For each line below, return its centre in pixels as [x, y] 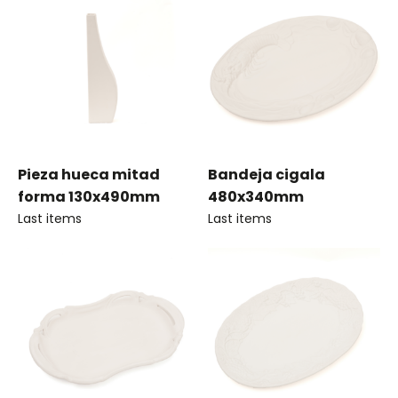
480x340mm [256, 197]
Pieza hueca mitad [89, 175]
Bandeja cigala [267, 175]
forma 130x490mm [89, 197]
